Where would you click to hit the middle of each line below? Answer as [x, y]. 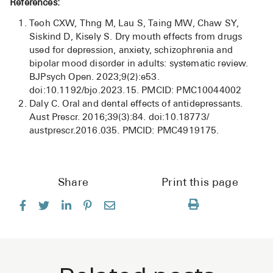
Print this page [200, 183]
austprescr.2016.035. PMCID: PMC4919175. [124, 132]
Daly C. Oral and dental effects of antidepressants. [136, 105]
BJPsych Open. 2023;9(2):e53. [94, 78]
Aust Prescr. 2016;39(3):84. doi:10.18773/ [119, 118]
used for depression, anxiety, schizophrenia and [131, 51]
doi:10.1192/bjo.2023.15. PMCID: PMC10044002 [136, 91]
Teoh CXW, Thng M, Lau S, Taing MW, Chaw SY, [134, 24]
